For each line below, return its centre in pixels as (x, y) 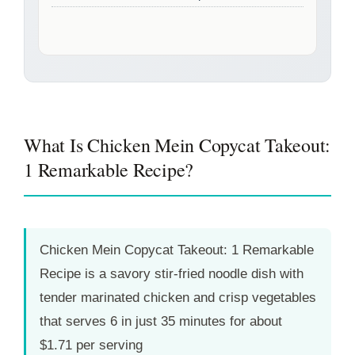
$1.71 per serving (91, 345)
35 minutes (193, 322)
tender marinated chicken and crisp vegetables (178, 298)
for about (254, 322)
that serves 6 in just (100, 322)
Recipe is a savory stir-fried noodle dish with (172, 274)
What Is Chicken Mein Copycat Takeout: (177, 145)
